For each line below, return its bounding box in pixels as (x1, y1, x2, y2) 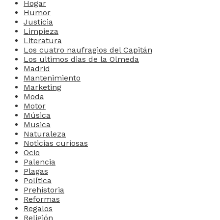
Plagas (24, 166, 48, 176)
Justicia (24, 17, 53, 27)
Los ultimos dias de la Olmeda (24, 54, 139, 64)
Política (24, 175, 52, 185)
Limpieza (24, 26, 58, 36)
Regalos (24, 203, 53, 213)
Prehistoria (24, 185, 64, 194)
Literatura (24, 35, 62, 45)
